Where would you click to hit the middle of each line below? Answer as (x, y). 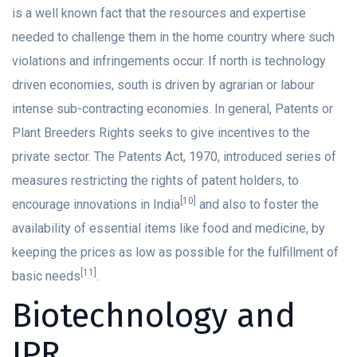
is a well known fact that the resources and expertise (159, 14)
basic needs (46, 277)
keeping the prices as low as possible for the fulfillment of (175, 253)
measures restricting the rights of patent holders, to (155, 181)
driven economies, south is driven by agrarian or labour (163, 85)
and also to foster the (257, 205)
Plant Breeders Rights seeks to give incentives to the (161, 133)
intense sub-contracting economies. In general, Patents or (173, 109)
